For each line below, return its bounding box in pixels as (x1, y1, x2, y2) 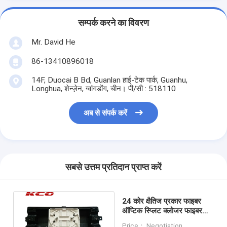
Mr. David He (31, 37, 75, 47)
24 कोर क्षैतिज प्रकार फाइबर (122, 196, 202, 206)
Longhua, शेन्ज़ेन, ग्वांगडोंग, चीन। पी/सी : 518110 (31, 84, 176, 93)
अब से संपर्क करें (84, 108, 128, 118)
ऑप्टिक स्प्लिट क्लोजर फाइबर (122, 206, 203, 215)
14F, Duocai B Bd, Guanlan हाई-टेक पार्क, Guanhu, (31, 75, 187, 85)
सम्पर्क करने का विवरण (78, 18, 149, 28)
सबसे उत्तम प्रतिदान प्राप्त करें (65, 162, 162, 173)
